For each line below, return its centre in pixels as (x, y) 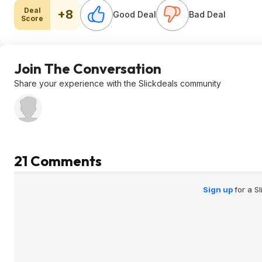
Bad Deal (207, 14)
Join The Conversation (88, 68)
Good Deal (135, 14)
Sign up (218, 189)
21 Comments (58, 161)
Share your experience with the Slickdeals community (118, 83)
